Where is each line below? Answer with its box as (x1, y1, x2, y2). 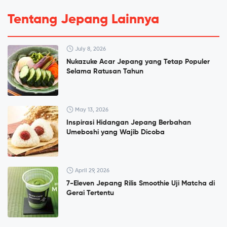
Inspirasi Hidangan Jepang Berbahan (66, 119, 191, 127)
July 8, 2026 (73, 46, 106, 52)
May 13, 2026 (73, 107, 108, 113)
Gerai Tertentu (66, 190, 114, 197)
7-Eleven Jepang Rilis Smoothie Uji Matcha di (66, 180, 215, 187)
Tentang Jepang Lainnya (8, 13, 159, 27)
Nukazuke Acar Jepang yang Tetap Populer (66, 58, 210, 66)
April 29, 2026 (73, 168, 109, 174)
